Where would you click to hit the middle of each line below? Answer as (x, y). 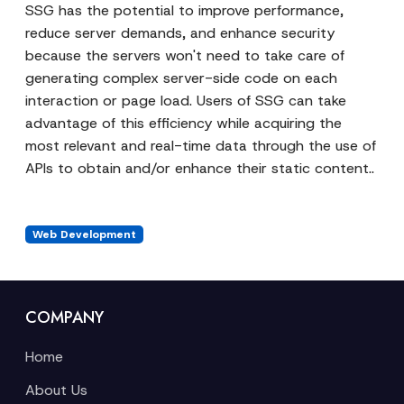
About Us (56, 390)
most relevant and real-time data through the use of (201, 146)
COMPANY (64, 317)
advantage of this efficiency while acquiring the (184, 123)
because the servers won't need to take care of (185, 55)
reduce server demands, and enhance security (180, 33)
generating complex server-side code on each (181, 78)
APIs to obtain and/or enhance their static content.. (200, 168)
